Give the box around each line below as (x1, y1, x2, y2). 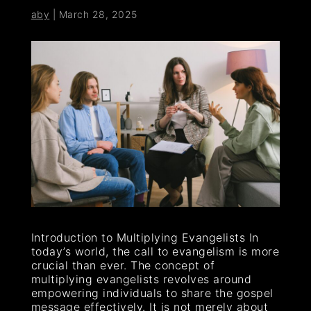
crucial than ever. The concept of (31, 258, 215, 272)
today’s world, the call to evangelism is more (31, 244, 280, 258)
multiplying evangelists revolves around (31, 271, 252, 286)
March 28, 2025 (58, 8, 137, 20)
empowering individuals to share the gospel (31, 285, 274, 300)
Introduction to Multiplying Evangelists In (31, 230, 259, 244)
